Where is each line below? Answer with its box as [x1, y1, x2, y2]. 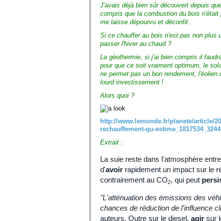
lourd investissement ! [100, 78, 163, 86]
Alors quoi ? [100, 92, 134, 99]
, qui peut [171, 176, 202, 184]
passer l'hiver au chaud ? [100, 40, 171, 47]
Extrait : [100, 139, 123, 146]
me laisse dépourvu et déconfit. [100, 18, 190, 26]
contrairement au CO [100, 176, 168, 184]
